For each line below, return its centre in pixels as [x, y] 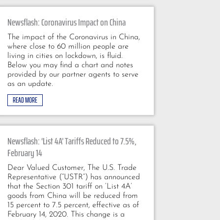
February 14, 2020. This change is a [66, 214]
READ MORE [25, 100]
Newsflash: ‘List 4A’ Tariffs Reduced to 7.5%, [72, 141]
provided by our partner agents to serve [73, 74]
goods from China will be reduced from [72, 196]
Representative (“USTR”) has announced [73, 177]
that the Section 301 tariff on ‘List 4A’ [69, 186]
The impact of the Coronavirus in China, [73, 37]
